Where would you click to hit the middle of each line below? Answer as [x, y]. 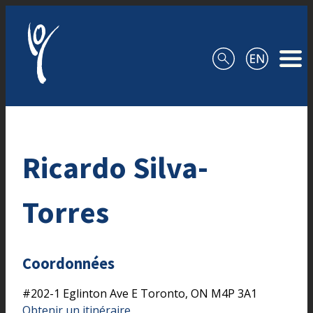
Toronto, [166, 293]
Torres [66, 212]
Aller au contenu [49, 14]
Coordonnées [68, 264]
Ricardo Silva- [115, 167]
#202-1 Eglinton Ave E [81, 293]
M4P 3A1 [234, 293]
